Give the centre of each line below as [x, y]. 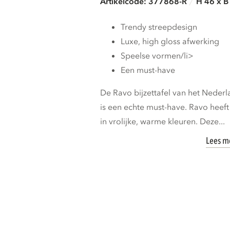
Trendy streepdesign [159, 27]
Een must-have [148, 70]
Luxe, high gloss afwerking [170, 41]
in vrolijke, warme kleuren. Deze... [163, 121]
